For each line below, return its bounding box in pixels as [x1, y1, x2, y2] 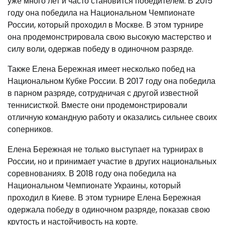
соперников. [8, 123, 53, 135]
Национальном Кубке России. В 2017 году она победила [8, 75, 215, 87]
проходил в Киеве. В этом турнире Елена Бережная [8, 191, 201, 203]
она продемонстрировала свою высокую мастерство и [8, 31, 211, 43]
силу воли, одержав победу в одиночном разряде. [8, 43, 193, 55]
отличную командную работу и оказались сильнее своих [8, 111, 217, 123]
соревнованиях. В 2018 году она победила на [8, 167, 176, 179]
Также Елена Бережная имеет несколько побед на [8, 63, 195, 75]
